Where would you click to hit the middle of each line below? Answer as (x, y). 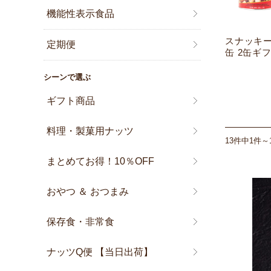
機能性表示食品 (81, 14)
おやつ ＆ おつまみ (88, 192)
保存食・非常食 (81, 222)
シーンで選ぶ (67, 77)
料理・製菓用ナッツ (90, 131)
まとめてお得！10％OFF (101, 162)
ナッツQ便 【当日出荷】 (100, 252)
